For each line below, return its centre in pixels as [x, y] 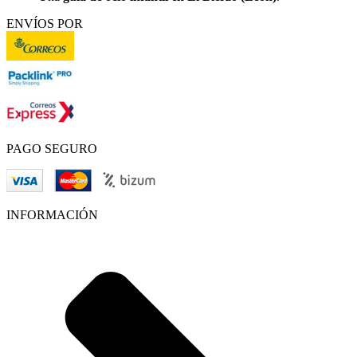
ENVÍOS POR [45, 23]
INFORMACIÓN [52, 214]
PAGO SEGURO [52, 148]
